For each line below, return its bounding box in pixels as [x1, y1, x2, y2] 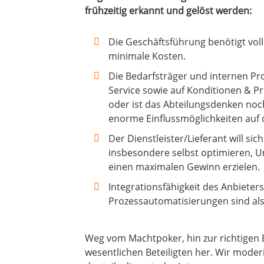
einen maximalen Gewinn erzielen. [108, 160, 260, 174]
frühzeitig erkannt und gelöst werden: [85, 4, 252, 18]
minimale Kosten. [108, 49, 186, 63]
